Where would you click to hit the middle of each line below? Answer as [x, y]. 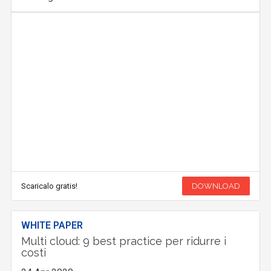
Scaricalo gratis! [50, 186]
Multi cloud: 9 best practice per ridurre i [124, 241]
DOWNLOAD [216, 186]
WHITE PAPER [52, 226]
